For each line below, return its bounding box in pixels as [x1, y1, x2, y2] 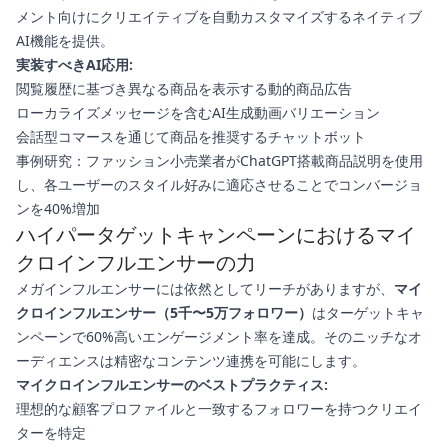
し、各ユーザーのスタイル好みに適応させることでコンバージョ [16, 175, 422, 195]
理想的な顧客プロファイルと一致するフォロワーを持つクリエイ [16, 399, 422, 419]
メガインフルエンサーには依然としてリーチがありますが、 [16, 279, 394, 299]
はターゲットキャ [312, 303, 424, 323]
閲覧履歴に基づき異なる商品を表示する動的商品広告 [16, 79, 352, 99]
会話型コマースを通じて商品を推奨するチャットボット [16, 127, 366, 147]
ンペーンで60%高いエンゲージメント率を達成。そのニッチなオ [16, 327, 422, 347]
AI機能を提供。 [16, 31, 114, 51]
